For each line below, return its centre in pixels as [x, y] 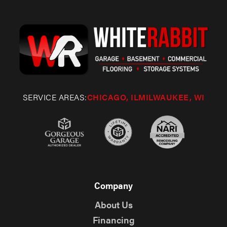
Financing [113, 219]
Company [113, 185]
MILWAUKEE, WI [172, 97]
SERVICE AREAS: [55, 97]
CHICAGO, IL [112, 97]
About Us [113, 204]
